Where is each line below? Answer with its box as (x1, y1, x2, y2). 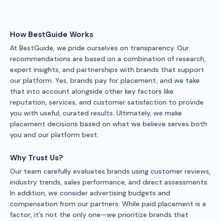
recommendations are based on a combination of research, (10, 54, 206, 63)
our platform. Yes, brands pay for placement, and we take (10, 75, 200, 85)
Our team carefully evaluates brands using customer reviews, (10, 166, 211, 176)
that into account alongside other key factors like (10, 86, 174, 96)
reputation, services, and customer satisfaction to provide (10, 97, 204, 107)
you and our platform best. (10, 130, 99, 139)
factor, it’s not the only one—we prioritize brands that (10, 210, 188, 219)
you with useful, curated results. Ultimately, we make (10, 108, 182, 117)
